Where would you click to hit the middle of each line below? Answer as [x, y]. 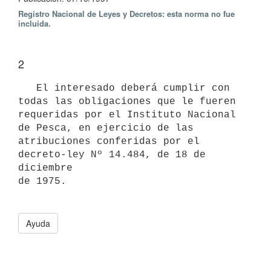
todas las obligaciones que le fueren [127, 101]
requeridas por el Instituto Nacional [127, 115]
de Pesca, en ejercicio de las [106, 128]
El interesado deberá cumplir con [27, 88]
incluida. [34, 23]
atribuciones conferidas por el [109, 141]
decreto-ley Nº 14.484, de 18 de [112, 155]
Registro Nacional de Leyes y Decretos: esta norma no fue [126, 14]
